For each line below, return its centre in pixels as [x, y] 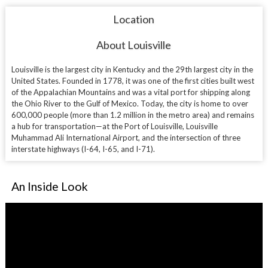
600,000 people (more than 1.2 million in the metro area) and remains [133, 115]
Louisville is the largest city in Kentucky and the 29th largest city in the [132, 69]
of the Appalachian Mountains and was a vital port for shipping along [130, 92]
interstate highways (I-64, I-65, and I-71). [83, 149]
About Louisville [134, 45]
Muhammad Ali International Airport [74, 137]
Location [134, 19]
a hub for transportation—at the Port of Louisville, [98, 126]
